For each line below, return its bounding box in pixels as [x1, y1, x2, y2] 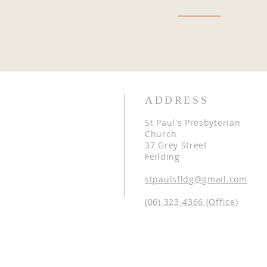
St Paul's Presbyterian [145, 117, 241, 128]
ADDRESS [145, 94, 209, 106]
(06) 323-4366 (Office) [145, 196, 238, 207]
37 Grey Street [145, 139, 207, 151]
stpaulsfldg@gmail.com [145, 173, 247, 185]
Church [145, 128, 177, 139]
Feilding [145, 151, 180, 162]
